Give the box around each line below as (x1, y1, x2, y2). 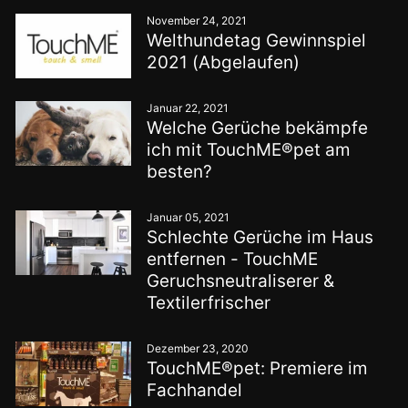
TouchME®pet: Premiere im (146, 358, 368, 379)
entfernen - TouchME (146, 249, 318, 270)
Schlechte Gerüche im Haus (146, 227, 373, 248)
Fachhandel (146, 380, 242, 401)
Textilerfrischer (146, 292, 270, 313)
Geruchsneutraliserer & (146, 270, 334, 291)
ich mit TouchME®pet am (146, 139, 351, 160)
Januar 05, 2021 (146, 210, 229, 224)
